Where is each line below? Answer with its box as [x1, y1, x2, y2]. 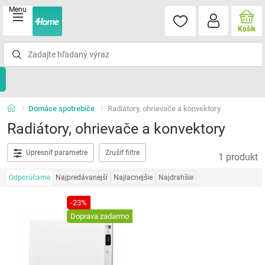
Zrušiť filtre [105, 148, 140, 157]
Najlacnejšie [113, 173, 153, 182]
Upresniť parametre [25, 148, 88, 157]
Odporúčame [8, 173, 50, 182]
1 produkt [218, 151, 258, 163]
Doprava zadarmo [70, 212, 129, 221]
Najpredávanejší [55, 173, 108, 182]
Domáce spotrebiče [28, 104, 95, 113]
